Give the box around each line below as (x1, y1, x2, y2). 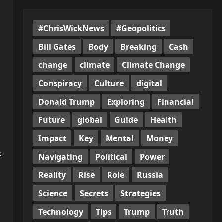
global (77, 114, 102, 125)
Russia (136, 169, 163, 180)
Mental (105, 132, 134, 144)
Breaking (120, 41, 157, 52)
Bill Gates (38, 41, 76, 52)
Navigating (38, 151, 83, 162)
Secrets (79, 187, 108, 199)
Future (38, 114, 65, 125)
